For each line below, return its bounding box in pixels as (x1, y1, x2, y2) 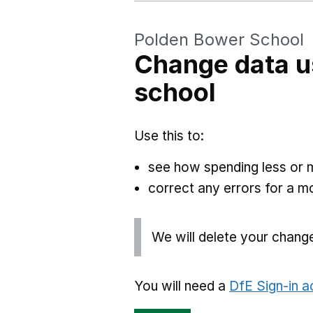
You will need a (134, 278, 229, 294)
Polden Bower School (134, 29, 304, 50)
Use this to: (134, 128, 204, 144)
